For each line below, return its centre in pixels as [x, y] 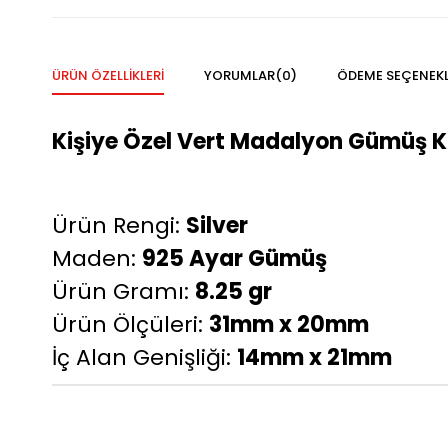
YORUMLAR [239, 75]
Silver [217, 225]
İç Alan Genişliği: [144, 357]
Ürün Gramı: [123, 291]
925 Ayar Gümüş [234, 258]
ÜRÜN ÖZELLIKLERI [108, 75]
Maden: [97, 258]
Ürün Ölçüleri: [130, 324]
